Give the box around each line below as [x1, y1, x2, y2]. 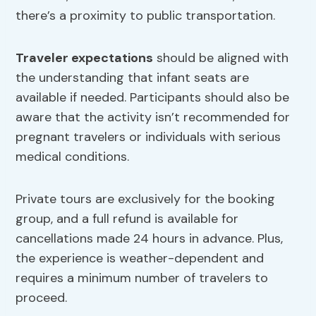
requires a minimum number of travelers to [16, 269, 269, 287]
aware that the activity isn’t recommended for [16, 109, 291, 126]
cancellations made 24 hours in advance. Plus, [16, 230, 284, 248]
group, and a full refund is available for [16, 210, 239, 228]
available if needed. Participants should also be [16, 89, 290, 107]
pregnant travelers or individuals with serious [16, 128, 281, 146]
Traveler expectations [16, 49, 154, 67]
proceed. [16, 289, 68, 307]
